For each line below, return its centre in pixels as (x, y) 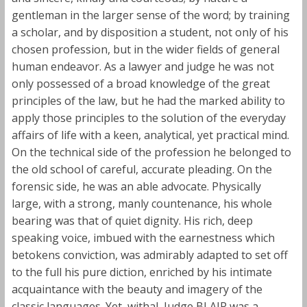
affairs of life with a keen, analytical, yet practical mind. (150, 135)
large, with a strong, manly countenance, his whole (142, 203)
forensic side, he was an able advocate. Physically (136, 186)
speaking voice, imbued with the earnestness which (143, 237)
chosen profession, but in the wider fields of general (145, 49)
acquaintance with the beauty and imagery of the (137, 289)
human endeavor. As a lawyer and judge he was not (143, 66)
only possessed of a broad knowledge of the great (140, 83)
